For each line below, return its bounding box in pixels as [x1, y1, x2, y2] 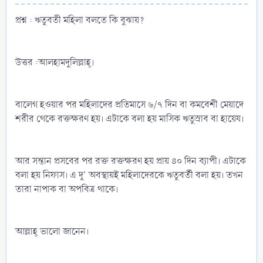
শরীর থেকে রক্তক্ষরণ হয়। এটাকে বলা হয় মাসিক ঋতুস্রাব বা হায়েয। [15, 112, 244, 126]
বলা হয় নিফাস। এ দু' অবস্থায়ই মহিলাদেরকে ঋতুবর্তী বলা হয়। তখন [15, 168, 243, 182]
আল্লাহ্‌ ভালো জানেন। [15, 224, 89, 238]
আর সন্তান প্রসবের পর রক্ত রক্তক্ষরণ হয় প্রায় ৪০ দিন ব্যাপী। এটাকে [15, 154, 246, 168]
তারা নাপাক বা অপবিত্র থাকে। [15, 182, 118, 196]
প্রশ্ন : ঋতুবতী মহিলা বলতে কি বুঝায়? [15, 13, 144, 27]
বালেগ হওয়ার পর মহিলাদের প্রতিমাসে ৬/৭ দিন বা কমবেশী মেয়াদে [15, 97, 244, 112]
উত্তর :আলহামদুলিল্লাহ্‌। [15, 55, 94, 69]
